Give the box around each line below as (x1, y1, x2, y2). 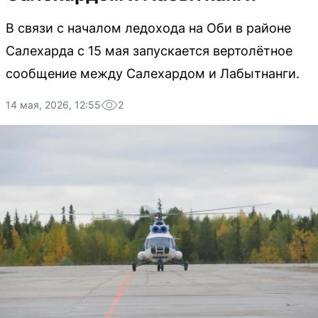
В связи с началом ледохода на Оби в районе (6, 21, 291, 35)
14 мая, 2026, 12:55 (6, 99, 101, 111)
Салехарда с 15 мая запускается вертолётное (6, 43, 292, 58)
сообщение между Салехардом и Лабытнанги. (6, 66, 300, 81)
